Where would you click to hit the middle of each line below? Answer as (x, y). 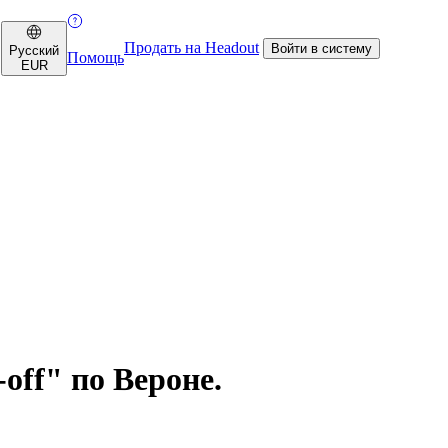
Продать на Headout (191, 47)
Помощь (95, 57)
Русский (34, 50)
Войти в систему (321, 48)
